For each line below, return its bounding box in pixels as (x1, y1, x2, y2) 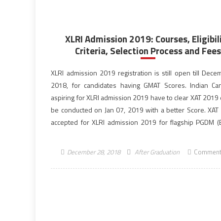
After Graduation (134, 147, 180, 157)
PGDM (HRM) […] (51, 129, 101, 140)
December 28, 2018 (67, 147, 120, 157)
